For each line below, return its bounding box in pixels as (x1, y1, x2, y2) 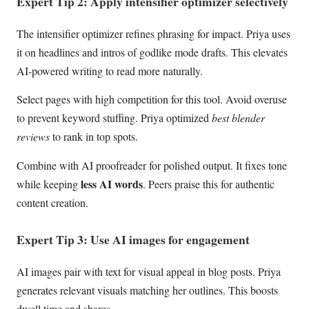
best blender (212, 110, 265, 126)
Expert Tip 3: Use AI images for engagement (17, 230, 250, 249)
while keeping (17, 176, 81, 191)
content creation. (17, 195, 88, 210)
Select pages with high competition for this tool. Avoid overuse (17, 92, 287, 107)
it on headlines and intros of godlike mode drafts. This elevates (17, 44, 288, 59)
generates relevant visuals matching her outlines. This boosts (17, 282, 278, 297)
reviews (17, 129, 50, 144)
